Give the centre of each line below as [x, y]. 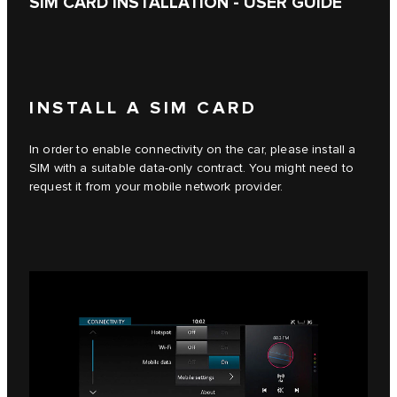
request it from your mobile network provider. [156, 187]
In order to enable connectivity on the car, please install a [193, 150]
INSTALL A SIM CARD [143, 109]
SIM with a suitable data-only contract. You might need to [192, 169]
